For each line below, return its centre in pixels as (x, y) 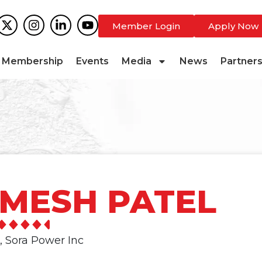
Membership (32, 61)
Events (92, 61)
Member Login (146, 26)
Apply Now (233, 26)
